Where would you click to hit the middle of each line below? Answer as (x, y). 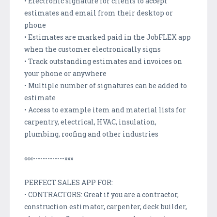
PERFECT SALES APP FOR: (69, 182)
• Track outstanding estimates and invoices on (103, 61)
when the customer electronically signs (93, 49)
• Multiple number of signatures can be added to (106, 85)
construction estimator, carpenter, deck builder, (106, 206)
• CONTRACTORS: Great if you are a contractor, (101, 194)
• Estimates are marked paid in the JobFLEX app (108, 37)
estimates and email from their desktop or (99, 13)
